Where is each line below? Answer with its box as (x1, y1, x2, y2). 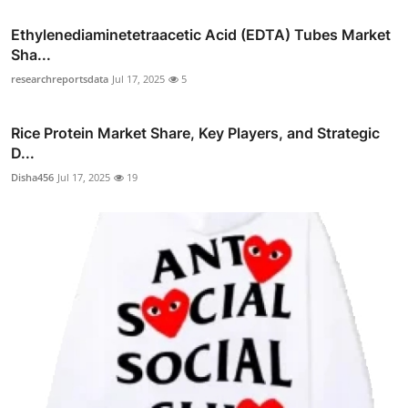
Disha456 (11, 169, 54, 184)
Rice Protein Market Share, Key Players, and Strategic (11, 123, 380, 142)
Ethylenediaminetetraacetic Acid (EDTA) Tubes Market (11, 25, 391, 44)
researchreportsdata (11, 71, 108, 86)
